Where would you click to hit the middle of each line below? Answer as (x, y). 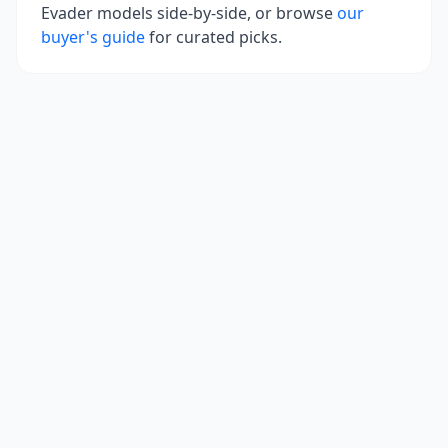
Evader (67, 13)
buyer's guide (93, 37)
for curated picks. (215, 37)
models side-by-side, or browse (213, 13)
